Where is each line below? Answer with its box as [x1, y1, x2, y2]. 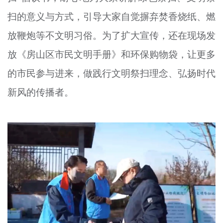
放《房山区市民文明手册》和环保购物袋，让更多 [7, 48, 216, 61]
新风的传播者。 [7, 86, 74, 99]
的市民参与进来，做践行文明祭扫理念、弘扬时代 [7, 67, 216, 80]
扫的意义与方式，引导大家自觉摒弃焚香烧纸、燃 [7, 10, 216, 23]
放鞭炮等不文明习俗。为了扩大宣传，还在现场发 [7, 29, 216, 42]
